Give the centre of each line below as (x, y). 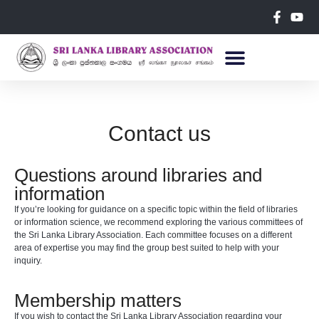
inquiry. (28, 261)
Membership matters (98, 301)
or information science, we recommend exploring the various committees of (158, 222)
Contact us (159, 134)
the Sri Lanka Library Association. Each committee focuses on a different (153, 235)
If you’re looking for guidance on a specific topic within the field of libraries (156, 209)
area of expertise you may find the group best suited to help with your (147, 248)
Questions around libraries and (138, 175)
